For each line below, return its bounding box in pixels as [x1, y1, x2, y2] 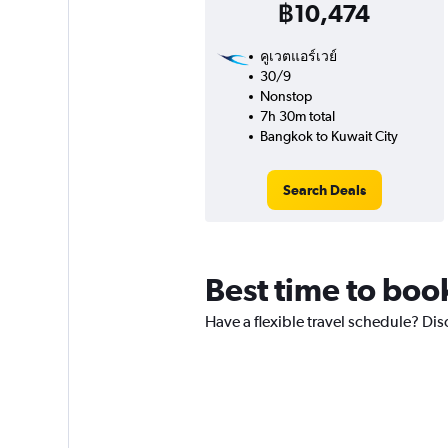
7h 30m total [259, 108, 335, 125]
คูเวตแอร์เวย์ [259, 48, 337, 65]
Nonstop [259, 88, 312, 105]
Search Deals [282, 182, 366, 199]
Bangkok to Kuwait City [259, 128, 398, 145]
